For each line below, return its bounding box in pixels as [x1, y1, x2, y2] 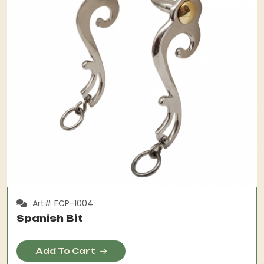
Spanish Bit [16, 212, 83, 224]
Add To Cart [35, 246, 95, 256]
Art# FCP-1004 [30, 197, 93, 209]
